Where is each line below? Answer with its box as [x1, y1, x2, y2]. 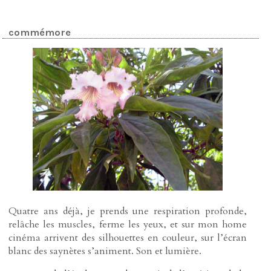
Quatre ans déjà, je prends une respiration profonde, [8, 204, 247, 218]
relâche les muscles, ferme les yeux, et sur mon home [8, 218, 247, 232]
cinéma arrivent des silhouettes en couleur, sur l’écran [8, 231, 247, 245]
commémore [8, 26, 71, 38]
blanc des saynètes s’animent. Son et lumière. [8, 244, 202, 258]
